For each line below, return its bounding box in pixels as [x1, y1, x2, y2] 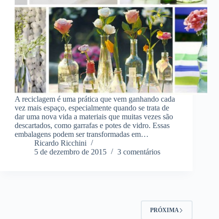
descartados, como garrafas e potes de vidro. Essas [15, 121, 170, 130]
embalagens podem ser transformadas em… [15, 130, 149, 139]
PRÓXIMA [150, 206, 179, 214]
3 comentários [117, 148, 160, 156]
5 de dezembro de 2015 [34, 148, 107, 156]
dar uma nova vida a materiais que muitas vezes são [15, 112, 173, 121]
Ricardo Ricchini [34, 139, 87, 148]
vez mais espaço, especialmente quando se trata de [15, 104, 169, 112]
